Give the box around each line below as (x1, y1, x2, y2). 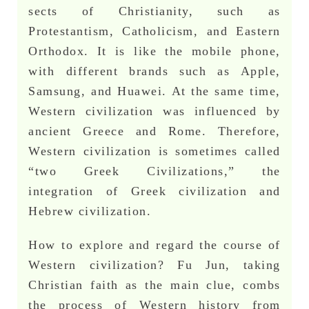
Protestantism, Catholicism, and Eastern (28, 23, 281, 38)
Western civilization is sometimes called (28, 143, 281, 158)
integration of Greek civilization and (28, 183, 281, 198)
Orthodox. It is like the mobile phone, (28, 43, 281, 58)
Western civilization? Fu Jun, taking (28, 257, 281, 272)
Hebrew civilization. (28, 203, 152, 218)
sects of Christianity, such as (28, 3, 281, 18)
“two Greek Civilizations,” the (28, 163, 281, 178)
